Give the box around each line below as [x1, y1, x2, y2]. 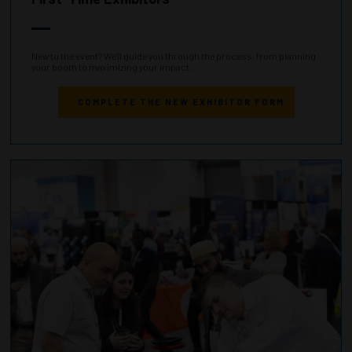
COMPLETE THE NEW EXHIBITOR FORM [68, 97, 284, 108]
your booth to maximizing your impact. [31, 60, 193, 72]
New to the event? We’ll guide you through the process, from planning [31, 49, 316, 61]
